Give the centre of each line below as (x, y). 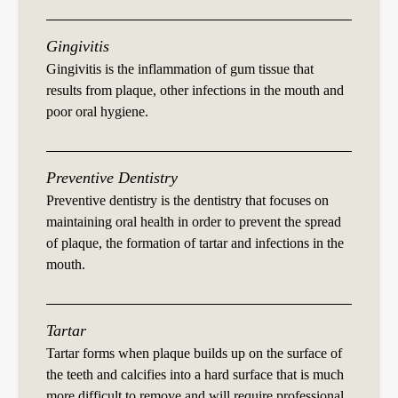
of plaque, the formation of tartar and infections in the (195, 243)
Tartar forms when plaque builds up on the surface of (195, 354)
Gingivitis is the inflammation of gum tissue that (180, 69)
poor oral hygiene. (98, 112)
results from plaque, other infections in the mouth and (195, 91)
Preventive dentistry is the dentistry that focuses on (188, 201)
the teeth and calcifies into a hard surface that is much (195, 375)
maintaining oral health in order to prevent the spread (194, 222)
